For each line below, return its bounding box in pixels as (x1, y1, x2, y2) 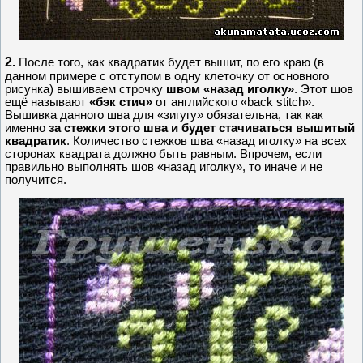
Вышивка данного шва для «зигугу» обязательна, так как (5, 108, 323, 122)
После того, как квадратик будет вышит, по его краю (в (15, 55, 324, 69)
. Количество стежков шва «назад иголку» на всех (66, 134, 347, 147)
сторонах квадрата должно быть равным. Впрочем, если (5, 147, 322, 160)
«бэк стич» (89, 95, 152, 109)
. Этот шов (294, 82, 353, 96)
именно (5, 121, 49, 135)
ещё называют (5, 95, 89, 109)
